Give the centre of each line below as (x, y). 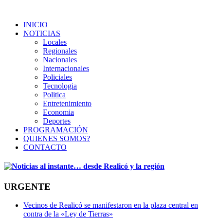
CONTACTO (45, 147)
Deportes (57, 121)
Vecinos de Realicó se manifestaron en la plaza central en (111, 205)
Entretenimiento (67, 103)
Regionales (60, 51)
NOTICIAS (42, 33)
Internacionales (66, 68)
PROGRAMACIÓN (56, 130)
